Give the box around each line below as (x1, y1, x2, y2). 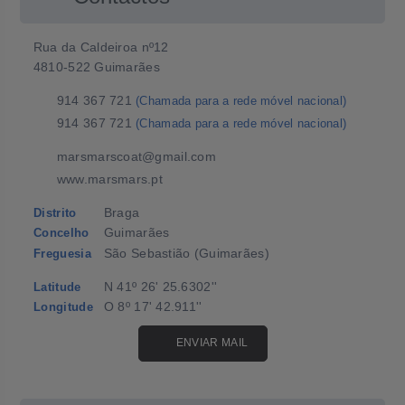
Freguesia (33, 248, 92, 260)
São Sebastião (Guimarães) (103, 246, 269, 260)
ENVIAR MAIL (175, 336, 249, 349)
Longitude (33, 301, 94, 314)
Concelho (33, 227, 89, 240)
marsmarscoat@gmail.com (56, 149, 217, 164)
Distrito (33, 207, 77, 220)
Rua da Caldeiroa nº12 (33, 40, 169, 54)
